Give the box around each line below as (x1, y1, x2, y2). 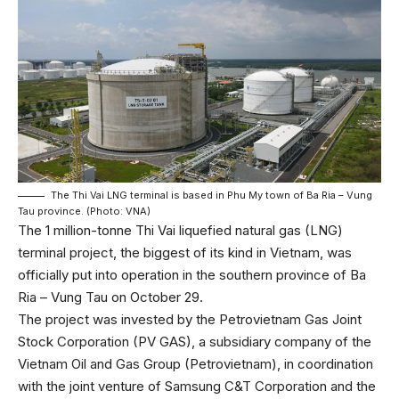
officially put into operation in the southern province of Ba (18, 266, 366, 284)
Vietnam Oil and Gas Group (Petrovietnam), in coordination (18, 355, 373, 373)
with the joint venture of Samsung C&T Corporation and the (18, 378, 376, 395)
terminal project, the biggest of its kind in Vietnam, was (18, 244, 352, 262)
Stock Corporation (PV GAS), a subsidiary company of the (18, 333, 371, 351)
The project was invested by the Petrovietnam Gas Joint (18, 311, 362, 329)
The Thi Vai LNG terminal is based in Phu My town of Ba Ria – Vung (51, 189, 372, 202)
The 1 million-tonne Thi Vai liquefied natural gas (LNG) (18, 222, 343, 240)
